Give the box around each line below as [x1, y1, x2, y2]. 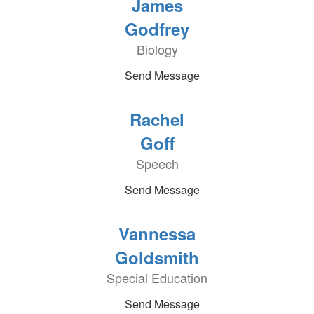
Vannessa [118, 221, 196, 245]
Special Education [107, 268, 207, 287]
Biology [136, 40, 178, 58]
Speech [135, 154, 179, 172]
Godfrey [125, 17, 189, 41]
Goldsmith [115, 245, 199, 269]
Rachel [130, 107, 184, 131]
